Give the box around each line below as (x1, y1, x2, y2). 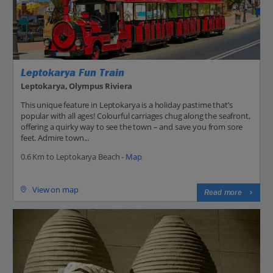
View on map (32, 183, 79, 195)
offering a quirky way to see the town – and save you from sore (21, 121, 243, 132)
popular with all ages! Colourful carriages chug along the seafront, (21, 110, 250, 121)
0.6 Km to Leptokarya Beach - (21, 151, 126, 162)
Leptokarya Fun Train (21, 66, 124, 80)
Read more (204, 187, 242, 197)
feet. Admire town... (21, 132, 90, 143)
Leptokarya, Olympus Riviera (21, 80, 133, 91)
